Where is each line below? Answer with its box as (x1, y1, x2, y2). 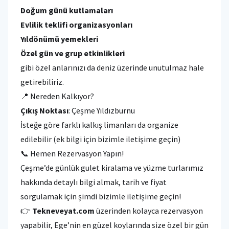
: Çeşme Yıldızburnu (68, 105, 135, 116)
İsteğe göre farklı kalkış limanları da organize (20, 120, 178, 130)
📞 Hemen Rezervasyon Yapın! (20, 148, 124, 159)
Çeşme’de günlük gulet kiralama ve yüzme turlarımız (20, 163, 203, 173)
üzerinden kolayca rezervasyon (95, 205, 203, 216)
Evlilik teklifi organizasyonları (20, 19, 132, 30)
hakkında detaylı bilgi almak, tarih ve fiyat (20, 177, 167, 188)
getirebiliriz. (20, 77, 64, 87)
